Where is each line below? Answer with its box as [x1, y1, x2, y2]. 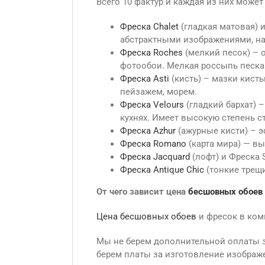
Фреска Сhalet [120, 21, 179, 32]
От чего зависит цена [96, 186, 188, 197]
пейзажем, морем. [120, 86, 197, 97]
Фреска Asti [120, 73, 169, 84]
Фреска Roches [120, 47, 183, 58]
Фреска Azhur [120, 125, 176, 136]
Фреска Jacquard [120, 151, 190, 162]
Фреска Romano [120, 138, 186, 149]
